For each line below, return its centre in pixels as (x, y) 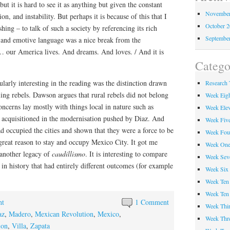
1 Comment (152, 202)
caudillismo (69, 154)
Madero (20, 214)
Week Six (217, 169)
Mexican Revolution (64, 214)
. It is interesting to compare (126, 154)
